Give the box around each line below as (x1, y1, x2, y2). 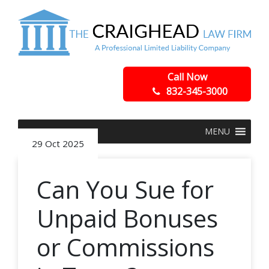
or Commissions (37, 230, 214, 264)
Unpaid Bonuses (37, 201, 218, 235)
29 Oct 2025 (32, 137, 84, 150)
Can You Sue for (37, 172, 214, 206)
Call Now (167, 70, 207, 83)
